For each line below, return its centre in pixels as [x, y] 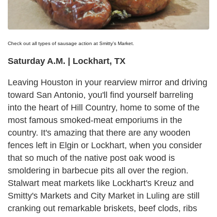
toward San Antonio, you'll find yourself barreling [101, 95]
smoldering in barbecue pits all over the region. [98, 170]
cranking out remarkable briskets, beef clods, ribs [102, 208]
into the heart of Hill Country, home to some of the [104, 107]
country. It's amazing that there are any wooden [99, 132]
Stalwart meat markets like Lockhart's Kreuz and [101, 183]
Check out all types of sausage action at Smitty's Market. [72, 43]
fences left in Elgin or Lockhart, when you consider [105, 145]
